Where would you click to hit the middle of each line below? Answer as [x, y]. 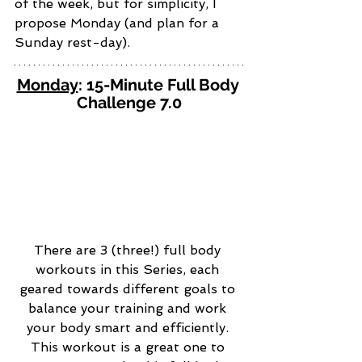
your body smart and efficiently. [129, 328]
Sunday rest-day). [74, 43]
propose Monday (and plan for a [119, 23]
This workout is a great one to [129, 347]
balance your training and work [129, 309]
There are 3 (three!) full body [129, 250]
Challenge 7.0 [129, 103]
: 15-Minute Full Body [160, 85]
